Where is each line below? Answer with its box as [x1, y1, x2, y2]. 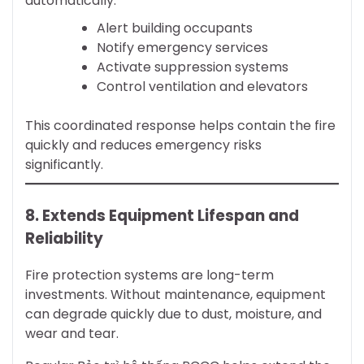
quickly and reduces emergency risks [25, 136, 262, 155]
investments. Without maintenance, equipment [25, 284, 326, 304]
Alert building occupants [97, 19, 253, 38]
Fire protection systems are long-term [25, 265, 274, 284]
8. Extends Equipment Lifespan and [25, 205, 299, 227]
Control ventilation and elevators [97, 77, 308, 97]
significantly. [25, 155, 103, 175]
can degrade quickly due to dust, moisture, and [25, 304, 322, 323]
